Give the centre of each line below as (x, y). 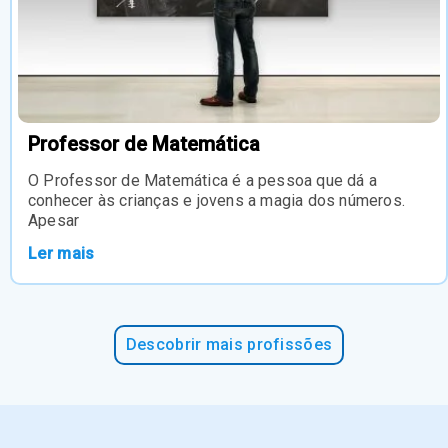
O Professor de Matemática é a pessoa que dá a (203, 181)
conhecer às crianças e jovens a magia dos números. (217, 201)
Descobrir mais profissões (229, 345)
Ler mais (61, 254)
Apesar (54, 221)
